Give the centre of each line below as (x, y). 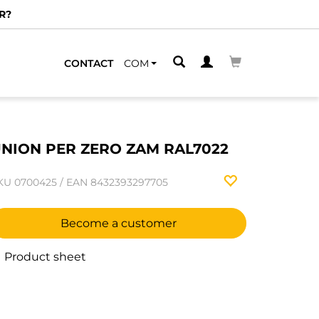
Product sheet (44, 257)
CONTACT (89, 63)
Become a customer (118, 223)
